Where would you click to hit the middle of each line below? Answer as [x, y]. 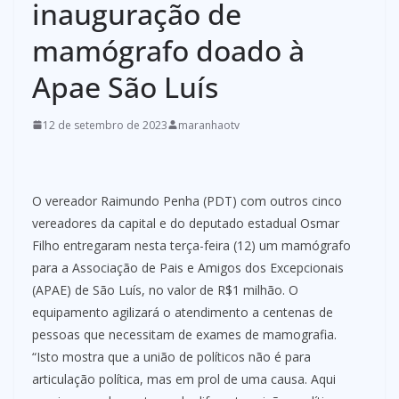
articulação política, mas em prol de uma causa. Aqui [184, 379]
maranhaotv [209, 125]
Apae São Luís [125, 86]
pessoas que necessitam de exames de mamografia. [184, 334]
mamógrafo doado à [168, 50]
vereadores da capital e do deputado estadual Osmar [186, 223]
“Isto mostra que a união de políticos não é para [171, 356]
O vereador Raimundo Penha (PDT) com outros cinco [187, 200]
